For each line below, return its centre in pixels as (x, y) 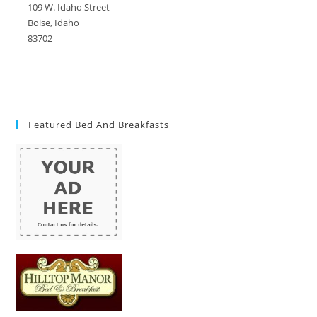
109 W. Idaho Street (69, 8)
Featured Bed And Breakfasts (99, 125)
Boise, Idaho (54, 23)
